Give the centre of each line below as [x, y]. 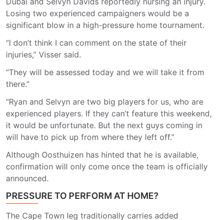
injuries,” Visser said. [45, 55]
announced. [27, 178]
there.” [18, 84]
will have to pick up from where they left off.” [90, 137]
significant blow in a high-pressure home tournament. [105, 25]
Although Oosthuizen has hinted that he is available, [102, 155]
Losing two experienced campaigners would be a [97, 13]
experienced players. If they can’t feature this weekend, [109, 113]
